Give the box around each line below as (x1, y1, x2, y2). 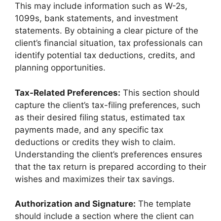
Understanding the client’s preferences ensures (15, 149, 202, 159)
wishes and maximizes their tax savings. (15, 174, 175, 184)
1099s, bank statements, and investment (15, 13, 178, 24)
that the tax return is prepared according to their (15, 161, 206, 172)
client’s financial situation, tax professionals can (15, 38, 203, 48)
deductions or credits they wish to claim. (15, 137, 176, 147)
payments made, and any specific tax (15, 124, 163, 135)
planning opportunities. (15, 63, 106, 73)
